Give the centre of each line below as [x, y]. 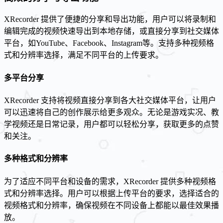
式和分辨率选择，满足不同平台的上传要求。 [84, 55]
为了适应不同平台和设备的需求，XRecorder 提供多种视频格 [110, 181]
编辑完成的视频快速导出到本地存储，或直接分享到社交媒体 [111, 31]
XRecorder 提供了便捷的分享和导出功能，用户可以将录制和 [110, 19]
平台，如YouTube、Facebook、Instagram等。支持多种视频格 [109, 43]
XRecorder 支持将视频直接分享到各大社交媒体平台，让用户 [110, 100]
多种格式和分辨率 [36, 159]
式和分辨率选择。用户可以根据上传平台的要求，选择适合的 [111, 193]
